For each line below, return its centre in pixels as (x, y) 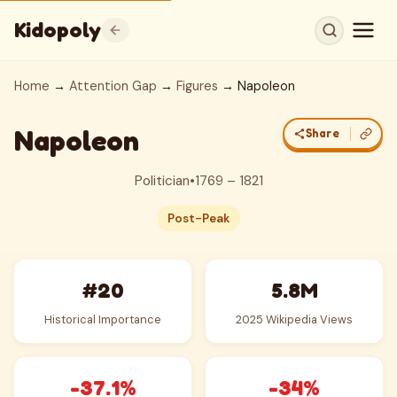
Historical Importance (103, 319)
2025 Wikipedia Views (294, 319)
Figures (197, 86)
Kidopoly (58, 30)
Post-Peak (198, 218)
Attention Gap (113, 86)
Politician (162, 181)
